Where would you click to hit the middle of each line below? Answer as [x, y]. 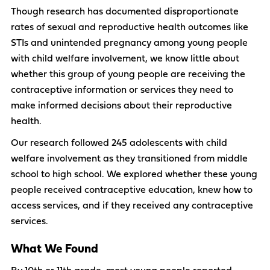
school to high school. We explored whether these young [134, 174]
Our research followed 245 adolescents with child [119, 143]
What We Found [55, 249]
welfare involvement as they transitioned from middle [129, 159]
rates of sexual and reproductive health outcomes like [130, 27]
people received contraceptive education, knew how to [132, 190]
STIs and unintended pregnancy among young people [129, 43]
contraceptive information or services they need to [122, 90]
